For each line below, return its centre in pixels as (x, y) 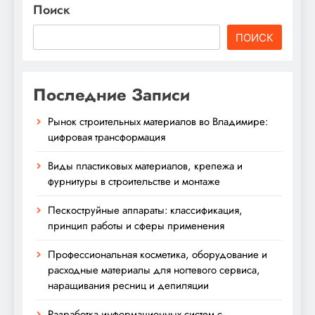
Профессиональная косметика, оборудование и (157, 255)
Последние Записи (111, 95)
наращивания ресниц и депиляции (128, 286)
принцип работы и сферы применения (136, 226)
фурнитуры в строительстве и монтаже (134, 182)
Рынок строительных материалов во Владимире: (158, 122)
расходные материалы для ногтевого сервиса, (154, 270)
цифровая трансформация (107, 137)
